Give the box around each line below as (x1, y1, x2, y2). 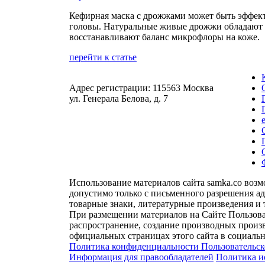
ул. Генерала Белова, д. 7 (69, 93, 168, 104)
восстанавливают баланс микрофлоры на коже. (69, 31, 260, 42)
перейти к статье (69, 51, 137, 62)
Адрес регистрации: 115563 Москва (69, 82, 214, 93)
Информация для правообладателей (69, 251, 214, 262)
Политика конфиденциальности (69, 241, 201, 251)
